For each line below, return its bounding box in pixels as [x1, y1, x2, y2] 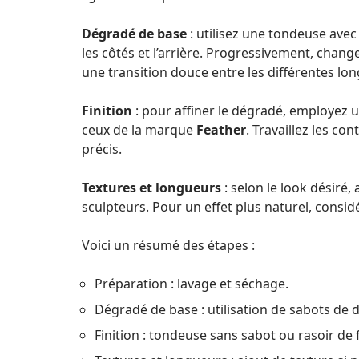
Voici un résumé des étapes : [82, 236, 255, 254]
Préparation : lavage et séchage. [95, 275, 288, 292]
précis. [82, 140, 122, 158]
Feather [196, 121, 246, 139]
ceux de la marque [82, 121, 196, 139]
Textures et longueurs [82, 179, 221, 196]
